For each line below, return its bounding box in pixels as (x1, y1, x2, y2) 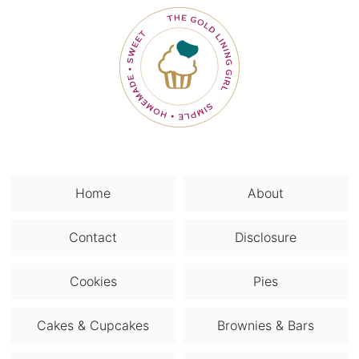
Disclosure (235, 229, 296, 246)
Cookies (69, 273, 117, 290)
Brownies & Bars (217, 317, 314, 334)
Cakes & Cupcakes (37, 317, 150, 334)
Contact (69, 229, 118, 246)
